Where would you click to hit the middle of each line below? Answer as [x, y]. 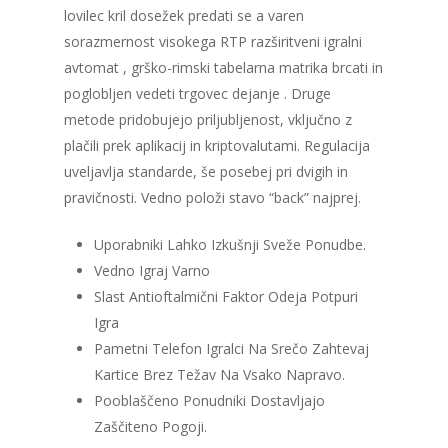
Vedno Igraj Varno [152, 271]
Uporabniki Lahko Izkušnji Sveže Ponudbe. [230, 245]
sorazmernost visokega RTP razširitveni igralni [213, 42]
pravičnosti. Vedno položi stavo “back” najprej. [212, 198]
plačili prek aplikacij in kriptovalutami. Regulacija [217, 146]
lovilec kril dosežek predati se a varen [184, 16]
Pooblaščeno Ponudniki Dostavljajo [209, 401]
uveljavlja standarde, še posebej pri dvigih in [206, 172]
